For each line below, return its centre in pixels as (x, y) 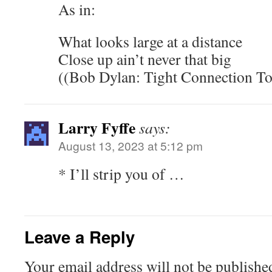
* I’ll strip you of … (121, 174)
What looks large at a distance (150, 41)
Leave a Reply (80, 236)
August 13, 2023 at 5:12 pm (131, 145)
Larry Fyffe (97, 127)
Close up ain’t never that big (145, 59)
